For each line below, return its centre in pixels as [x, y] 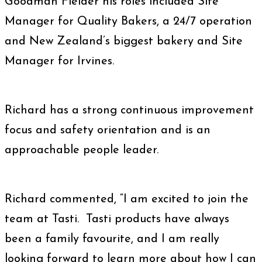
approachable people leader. [82, 150]
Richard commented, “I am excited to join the [127, 199]
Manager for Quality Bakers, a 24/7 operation [128, 22]
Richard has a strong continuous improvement [129, 111]
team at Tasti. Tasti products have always [117, 219]
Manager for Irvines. [59, 61]
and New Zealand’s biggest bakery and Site [124, 42]
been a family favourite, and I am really [112, 239]
